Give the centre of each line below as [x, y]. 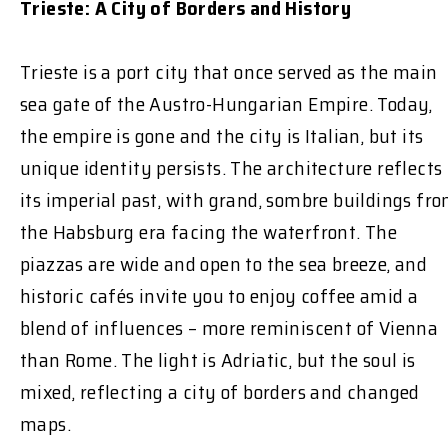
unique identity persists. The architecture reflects [231, 168]
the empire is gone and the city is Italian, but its [222, 136]
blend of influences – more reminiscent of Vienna [229, 328]
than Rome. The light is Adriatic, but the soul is [218, 360]
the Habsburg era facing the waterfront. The [209, 232]
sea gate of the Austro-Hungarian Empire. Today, [226, 104]
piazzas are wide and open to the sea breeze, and [224, 264]
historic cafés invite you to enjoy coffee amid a [219, 296]
